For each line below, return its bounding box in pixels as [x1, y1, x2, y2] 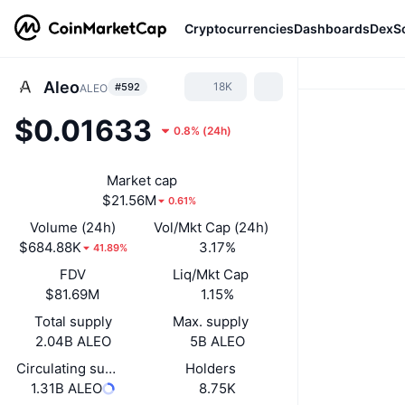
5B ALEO [190, 333, 246, 350]
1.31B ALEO [31, 380, 103, 397]
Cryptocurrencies [184, 20, 294, 36]
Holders [185, 360, 237, 377]
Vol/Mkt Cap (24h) [153, 219, 268, 236]
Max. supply [173, 313, 250, 330]
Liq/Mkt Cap [173, 266, 250, 283]
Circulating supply [16, 360, 133, 377]
